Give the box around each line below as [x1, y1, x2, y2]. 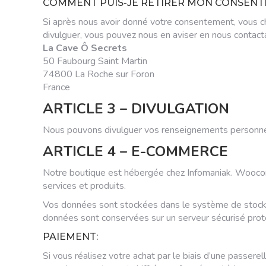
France [43, 81, 70, 94]
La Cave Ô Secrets [43, 42, 127, 55]
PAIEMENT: [43, 231, 98, 242]
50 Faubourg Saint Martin [43, 55, 147, 68]
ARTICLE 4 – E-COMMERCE [43, 142, 228, 161]
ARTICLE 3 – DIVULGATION [43, 99, 229, 118]
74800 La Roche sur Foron [43, 68, 154, 81]
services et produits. [43, 179, 126, 192]
